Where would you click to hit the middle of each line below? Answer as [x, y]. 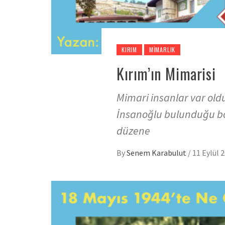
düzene [133, 130]
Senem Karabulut [157, 152]
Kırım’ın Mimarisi [166, 73]
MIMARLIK [162, 49]
